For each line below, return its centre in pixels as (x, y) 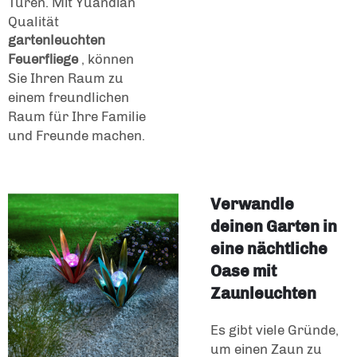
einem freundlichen (69, 97)
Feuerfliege (45, 59)
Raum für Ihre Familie (77, 116)
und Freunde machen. (76, 135)
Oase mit (243, 271)
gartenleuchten (57, 39)
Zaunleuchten (263, 293)
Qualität (33, 21)
